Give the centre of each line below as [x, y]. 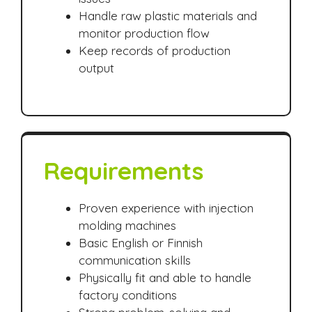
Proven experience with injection [166, 208]
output [96, 68]
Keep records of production [155, 50]
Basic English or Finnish [141, 243]
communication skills [135, 260]
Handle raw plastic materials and [168, 15]
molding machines [127, 226]
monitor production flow [144, 33]
